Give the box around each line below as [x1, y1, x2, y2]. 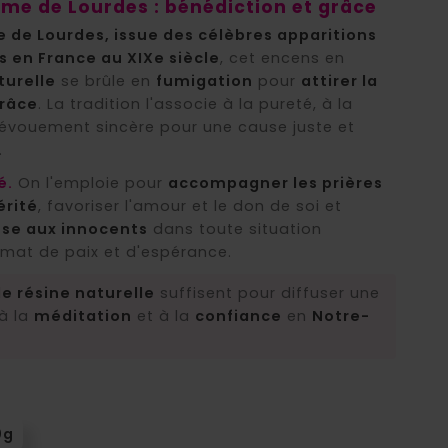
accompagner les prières [167, 173, 383, 193]
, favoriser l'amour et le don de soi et [37, 196, 342, 216]
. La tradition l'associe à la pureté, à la [37, 94, 353, 114]
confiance [194, 306, 282, 326]
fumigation [155, 71, 253, 91]
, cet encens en [219, 48, 345, 68]
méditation [33, 306, 132, 326]
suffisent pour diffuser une [154, 283, 380, 303]
